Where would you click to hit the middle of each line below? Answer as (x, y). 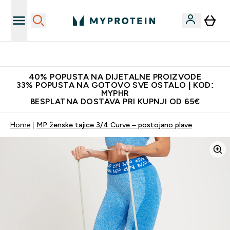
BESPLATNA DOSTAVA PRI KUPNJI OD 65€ (115, 101)
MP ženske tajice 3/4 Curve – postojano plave (114, 125)
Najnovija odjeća (121, 54)
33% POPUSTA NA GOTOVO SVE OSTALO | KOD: (115, 85)
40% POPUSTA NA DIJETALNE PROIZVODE (115, 77)
